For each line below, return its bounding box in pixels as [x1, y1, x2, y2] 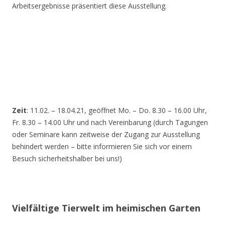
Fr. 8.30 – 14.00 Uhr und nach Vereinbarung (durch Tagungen [12, 117, 208, 127]
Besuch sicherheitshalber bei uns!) [12, 153, 122, 163]
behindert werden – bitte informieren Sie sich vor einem [12, 141, 192, 151]
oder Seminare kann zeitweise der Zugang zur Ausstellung [12, 129, 200, 139]
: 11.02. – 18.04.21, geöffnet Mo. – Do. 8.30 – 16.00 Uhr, [27, 105, 207, 115]
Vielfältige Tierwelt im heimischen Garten [12, 201, 200, 214]
